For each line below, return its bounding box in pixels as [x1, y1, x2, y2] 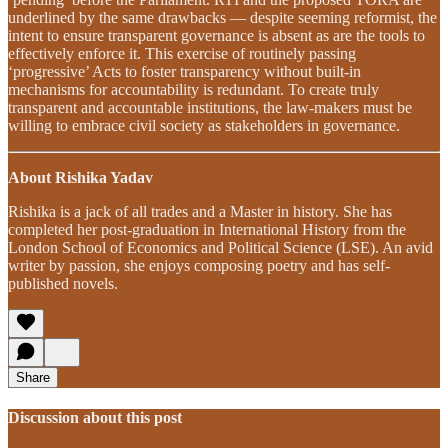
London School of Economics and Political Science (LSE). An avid [8, 238, 433, 256]
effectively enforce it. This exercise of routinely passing [8, 44, 356, 62]
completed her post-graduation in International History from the [8, 220, 406, 238]
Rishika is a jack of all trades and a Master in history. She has [8, 202, 392, 220]
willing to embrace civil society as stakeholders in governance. [8, 116, 400, 134]
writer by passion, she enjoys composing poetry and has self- [8, 256, 390, 274]
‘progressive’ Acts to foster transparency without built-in [8, 62, 361, 80]
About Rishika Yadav [8, 168, 153, 186]
